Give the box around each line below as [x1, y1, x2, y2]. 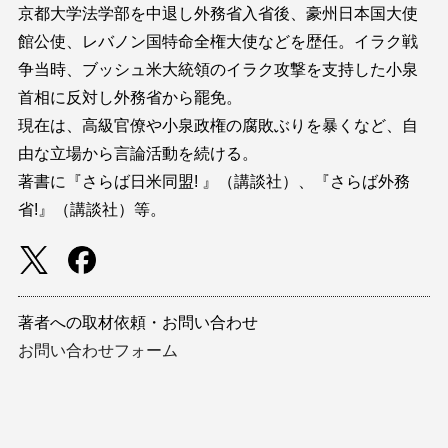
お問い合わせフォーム [17, 341, 178, 359]
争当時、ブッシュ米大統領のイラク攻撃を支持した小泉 [17, 60, 418, 78]
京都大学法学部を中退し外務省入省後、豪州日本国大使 [17, 4, 418, 22]
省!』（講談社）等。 [17, 200, 166, 218]
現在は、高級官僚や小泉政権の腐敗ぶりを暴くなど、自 [17, 116, 418, 134]
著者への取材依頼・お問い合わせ [17, 313, 258, 331]
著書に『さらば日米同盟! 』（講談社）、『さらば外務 [17, 172, 410, 190]
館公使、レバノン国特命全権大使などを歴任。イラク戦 [17, 32, 418, 50]
